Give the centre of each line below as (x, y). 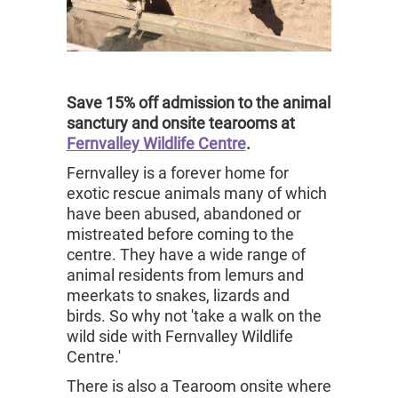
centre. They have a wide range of (186, 255)
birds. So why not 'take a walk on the (194, 316)
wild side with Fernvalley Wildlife (179, 337)
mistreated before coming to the (180, 235)
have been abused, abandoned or (183, 214)
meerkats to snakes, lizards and (178, 296)
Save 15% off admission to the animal (198, 103)
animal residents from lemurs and (185, 275)
